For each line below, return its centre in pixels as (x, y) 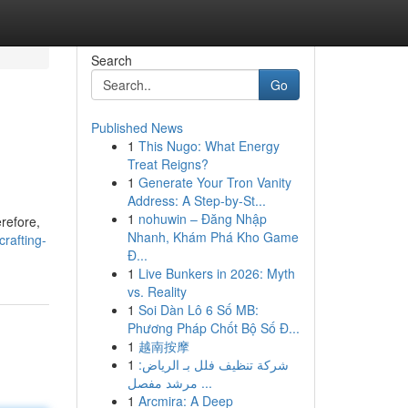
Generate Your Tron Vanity (214, 182)
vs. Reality (157, 291)
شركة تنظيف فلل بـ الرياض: (213, 364)
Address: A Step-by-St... (196, 200)
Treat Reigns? (168, 164)
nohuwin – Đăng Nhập (202, 219)
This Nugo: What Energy (209, 146)
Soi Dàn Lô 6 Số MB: (198, 310)
